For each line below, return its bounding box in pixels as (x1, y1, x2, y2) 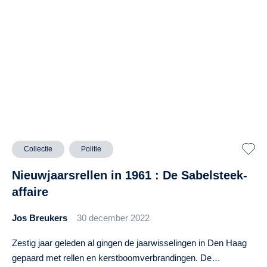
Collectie (24, 144, 52, 153)
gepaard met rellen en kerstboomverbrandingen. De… (12, 252, 221, 263)
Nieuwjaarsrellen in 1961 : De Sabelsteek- (12, 168, 247, 182)
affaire (12, 185, 48, 198)
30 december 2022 (77, 212, 150, 223)
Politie (81, 144, 101, 153)
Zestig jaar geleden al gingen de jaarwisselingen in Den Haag (12, 237, 247, 248)
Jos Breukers (12, 212, 67, 223)
